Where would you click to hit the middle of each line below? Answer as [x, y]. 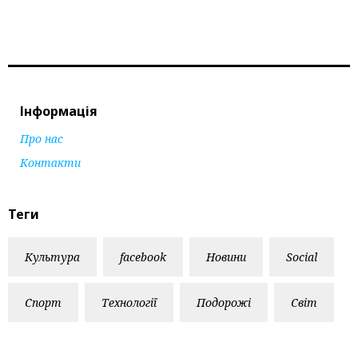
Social [302, 257]
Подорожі [224, 302]
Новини [226, 257]
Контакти [50, 162]
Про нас [42, 138]
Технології [129, 302]
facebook [143, 257]
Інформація [59, 111]
